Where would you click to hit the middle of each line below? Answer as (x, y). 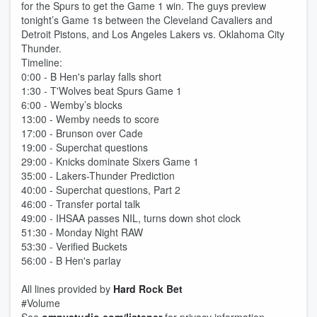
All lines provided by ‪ (67, 289)
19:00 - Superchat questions (85, 147)
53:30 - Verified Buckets (74, 246)
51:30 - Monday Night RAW (82, 232)
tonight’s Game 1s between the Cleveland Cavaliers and (147, 20)
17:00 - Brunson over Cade (82, 133)
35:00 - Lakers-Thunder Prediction (98, 175)
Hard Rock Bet (148, 289)
